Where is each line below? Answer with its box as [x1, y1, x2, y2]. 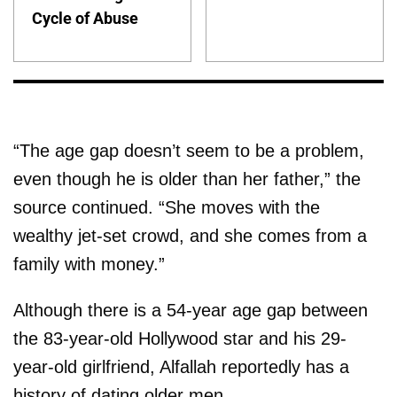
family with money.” [13, 253, 165, 274]
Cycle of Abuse [32, 8, 138, 27]
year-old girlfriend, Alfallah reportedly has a [13, 356, 349, 377]
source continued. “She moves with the [13, 197, 320, 217]
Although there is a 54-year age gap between [13, 300, 368, 320]
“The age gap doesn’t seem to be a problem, [13, 140, 364, 160]
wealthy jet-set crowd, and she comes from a [13, 225, 367, 245]
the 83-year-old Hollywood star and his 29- [13, 328, 346, 348]
